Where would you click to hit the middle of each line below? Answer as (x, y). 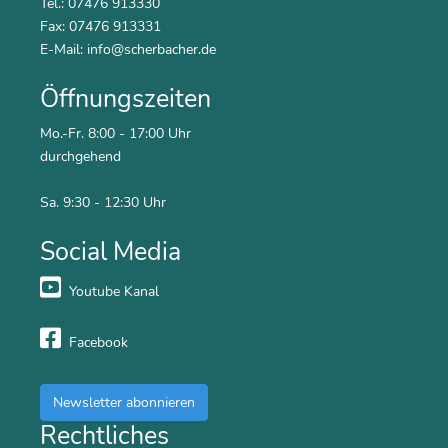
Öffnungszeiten (125, 99)
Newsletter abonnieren (124, 402)
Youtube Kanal (112, 291)
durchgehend (80, 156)
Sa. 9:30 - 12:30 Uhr (103, 202)
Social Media (110, 252)
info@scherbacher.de (151, 49)
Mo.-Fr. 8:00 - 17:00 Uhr (115, 133)
